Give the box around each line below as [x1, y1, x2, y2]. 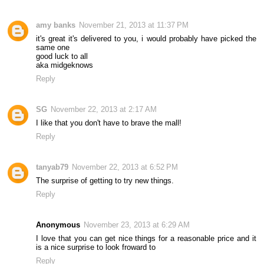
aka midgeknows [36, 61, 94, 70]
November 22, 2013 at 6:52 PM [72, 163, 179, 172]
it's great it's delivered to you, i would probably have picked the [36, 34, 256, 44]
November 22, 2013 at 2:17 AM [51, 105, 157, 114]
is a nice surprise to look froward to [36, 243, 156, 252]
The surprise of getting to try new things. [36, 176, 174, 186]
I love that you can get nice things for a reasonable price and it [36, 234, 256, 243]
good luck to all [36, 52, 88, 61]
